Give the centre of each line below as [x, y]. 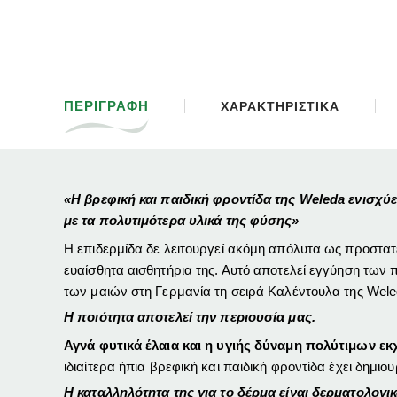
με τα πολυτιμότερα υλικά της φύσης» [182, 221]
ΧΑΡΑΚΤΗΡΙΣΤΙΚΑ [280, 107]
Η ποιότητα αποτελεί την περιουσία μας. [190, 317]
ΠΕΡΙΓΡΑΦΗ [106, 106]
